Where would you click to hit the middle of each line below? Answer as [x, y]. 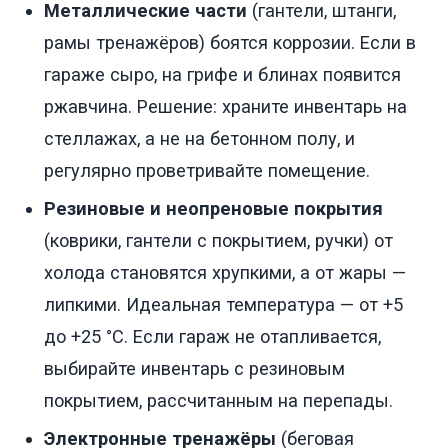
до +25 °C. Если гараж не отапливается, [212, 336]
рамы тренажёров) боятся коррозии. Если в [230, 42]
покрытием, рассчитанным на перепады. [218, 400]
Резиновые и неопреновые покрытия [213, 208]
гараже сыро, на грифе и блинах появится [222, 74]
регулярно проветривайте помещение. [207, 170]
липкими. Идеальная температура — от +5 [223, 304]
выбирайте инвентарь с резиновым [194, 368]
